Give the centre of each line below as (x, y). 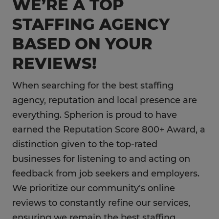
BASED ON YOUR (82, 44)
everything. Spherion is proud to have (95, 115)
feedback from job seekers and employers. (106, 174)
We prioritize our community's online (94, 188)
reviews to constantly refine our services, (101, 203)
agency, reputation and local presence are (105, 100)
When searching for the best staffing (93, 86)
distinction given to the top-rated (85, 144)
